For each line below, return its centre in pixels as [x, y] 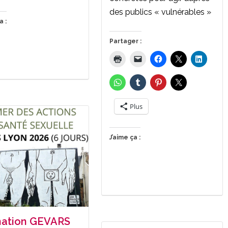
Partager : [125, 41]
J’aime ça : [125, 137]
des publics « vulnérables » [160, 12]
